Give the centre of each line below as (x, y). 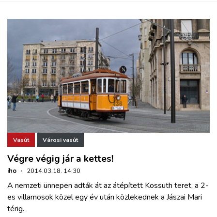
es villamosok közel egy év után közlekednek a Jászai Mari (105, 197)
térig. (16, 209)
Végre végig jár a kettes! (60, 159)
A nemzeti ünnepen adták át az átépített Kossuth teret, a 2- (108, 186)
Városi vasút (60, 140)
